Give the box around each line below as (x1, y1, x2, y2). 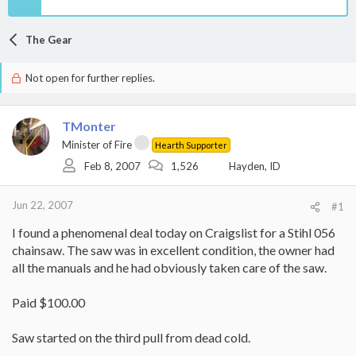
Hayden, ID (229, 159, 281, 172)
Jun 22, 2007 (12, 199, 73, 211)
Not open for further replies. (22, 72, 155, 84)
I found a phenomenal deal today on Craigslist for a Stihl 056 (12, 225, 335, 240)
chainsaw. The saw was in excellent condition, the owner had (12, 242, 335, 257)
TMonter (62, 118, 116, 133)
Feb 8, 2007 (84, 159, 141, 172)
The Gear (25, 33, 72, 46)
